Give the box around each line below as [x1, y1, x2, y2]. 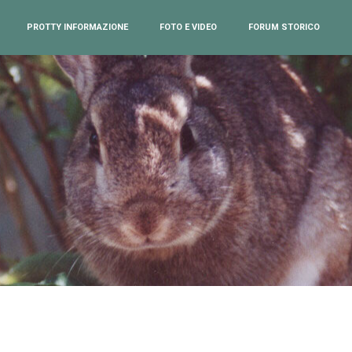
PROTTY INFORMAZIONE [27, 22, 128, 32]
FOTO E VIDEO [159, 22, 217, 32]
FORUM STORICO [248, 22, 320, 32]
